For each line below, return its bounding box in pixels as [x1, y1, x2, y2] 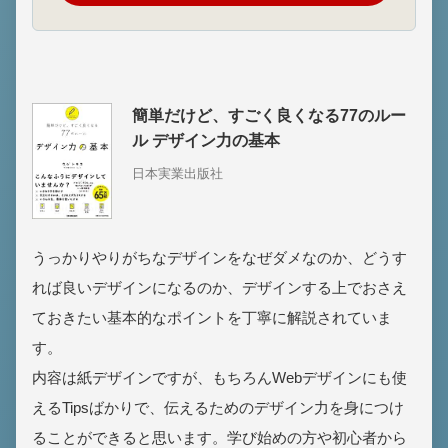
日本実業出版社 [132, 166, 223, 182]
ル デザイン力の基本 [132, 132, 280, 150]
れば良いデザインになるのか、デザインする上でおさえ [32, 278, 407, 296]
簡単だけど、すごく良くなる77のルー [132, 107, 406, 125]
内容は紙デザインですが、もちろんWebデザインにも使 [32, 368, 407, 386]
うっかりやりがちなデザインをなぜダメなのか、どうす [32, 248, 407, 266]
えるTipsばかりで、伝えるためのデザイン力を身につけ [32, 398, 404, 416]
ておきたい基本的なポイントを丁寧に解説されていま [32, 308, 392, 326]
